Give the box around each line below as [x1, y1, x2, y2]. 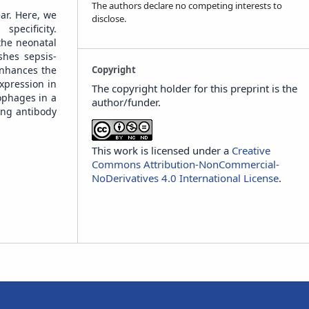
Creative [231, 143, 270, 157]
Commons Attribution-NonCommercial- [91, 157, 279, 171]
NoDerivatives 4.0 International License [91, 170, 279, 185]
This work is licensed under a [91, 143, 232, 157]
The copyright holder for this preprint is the [91, 81, 297, 95]
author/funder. [91, 94, 161, 109]
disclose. [91, 12, 127, 25]
